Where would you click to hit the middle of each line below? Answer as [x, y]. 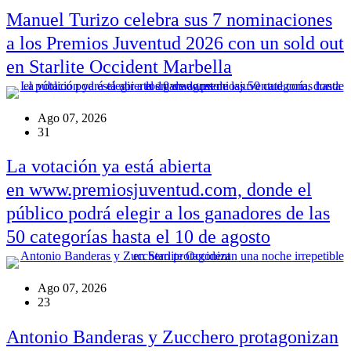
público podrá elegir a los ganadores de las [168, 213]
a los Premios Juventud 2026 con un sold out [175, 43]
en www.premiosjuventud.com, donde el [159, 190]
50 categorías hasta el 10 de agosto [138, 237]
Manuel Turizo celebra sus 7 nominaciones [169, 19]
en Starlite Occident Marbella [119, 66]
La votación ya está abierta [109, 166]
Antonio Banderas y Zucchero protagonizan [172, 337]
